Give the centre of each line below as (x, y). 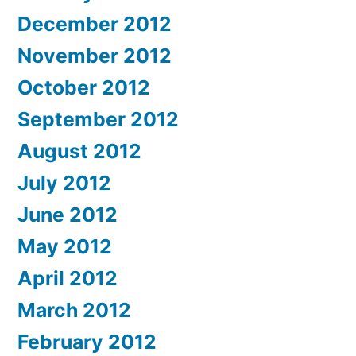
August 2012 (79, 151)
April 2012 (68, 279)
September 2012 (98, 120)
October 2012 (84, 88)
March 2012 (74, 310)
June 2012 (68, 215)
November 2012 (95, 56)
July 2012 (64, 183)
